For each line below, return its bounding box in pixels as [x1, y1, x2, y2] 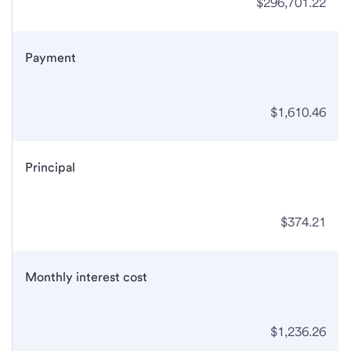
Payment [25, 50, 76, 66]
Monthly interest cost [25, 270, 147, 285]
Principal [25, 160, 75, 175]
